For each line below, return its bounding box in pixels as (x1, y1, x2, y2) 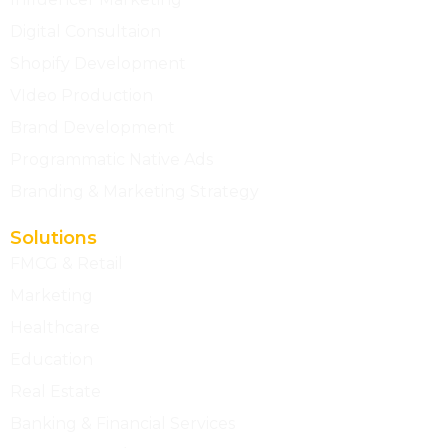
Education (10, 350, 93, 370)
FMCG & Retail (10, 254, 123, 274)
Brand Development (10, 118, 175, 138)
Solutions (10, 227, 97, 250)
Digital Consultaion (10, 22, 161, 42)
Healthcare (10, 318, 100, 338)
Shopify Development (10, 54, 186, 74)
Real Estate (10, 382, 101, 402)
